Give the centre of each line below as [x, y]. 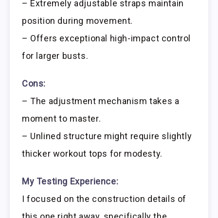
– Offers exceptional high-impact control [107, 38]
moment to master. [62, 118]
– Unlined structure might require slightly [107, 136]
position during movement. [78, 20]
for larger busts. [55, 55]
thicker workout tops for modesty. [92, 153]
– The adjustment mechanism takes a [101, 101]
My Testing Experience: [70, 181]
